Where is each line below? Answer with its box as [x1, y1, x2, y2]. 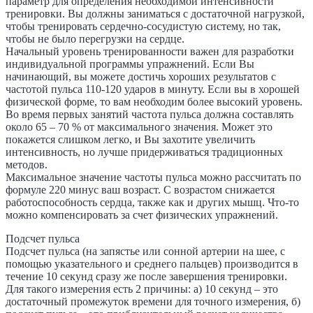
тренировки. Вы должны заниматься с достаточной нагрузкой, [6, 7, 305, 20]
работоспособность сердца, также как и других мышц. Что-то [6, 196, 299, 208]
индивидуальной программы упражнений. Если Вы [6, 57, 254, 70]
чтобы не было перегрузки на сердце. [6, 32, 184, 45]
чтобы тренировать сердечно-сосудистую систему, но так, [6, 20, 281, 32]
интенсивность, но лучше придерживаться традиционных [6, 145, 283, 158]
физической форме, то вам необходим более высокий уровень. [6, 95, 303, 108]
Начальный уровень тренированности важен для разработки [6, 45, 294, 57]
